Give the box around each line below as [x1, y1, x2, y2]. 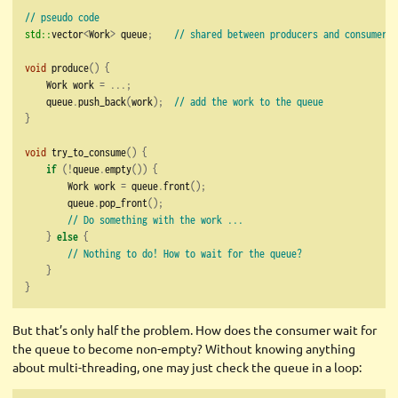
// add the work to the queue [174, 94, 323, 109]
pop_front [99, 195, 147, 211]
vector [52, 27, 84, 42]
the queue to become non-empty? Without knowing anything [12, 340, 355, 357]
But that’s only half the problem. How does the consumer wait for [12, 322, 377, 338]
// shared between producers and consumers [174, 27, 393, 42]
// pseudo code [25, 10, 99, 25]
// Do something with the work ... [68, 212, 243, 227]
